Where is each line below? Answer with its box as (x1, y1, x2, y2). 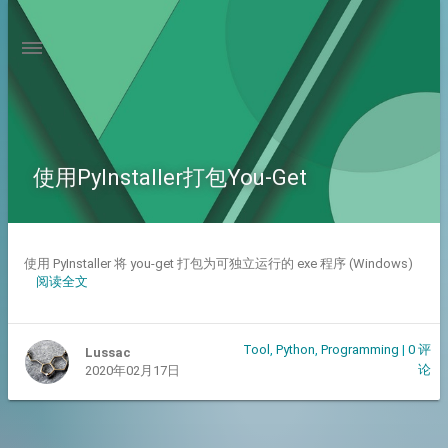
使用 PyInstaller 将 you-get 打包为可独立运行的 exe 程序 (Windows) (24, 256, 413, 271)
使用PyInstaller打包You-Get (32, 165, 307, 191)
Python (276, 342, 316, 357)
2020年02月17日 (85, 363, 181, 378)
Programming (321, 342, 400, 357)
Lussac (85, 345, 132, 360)
